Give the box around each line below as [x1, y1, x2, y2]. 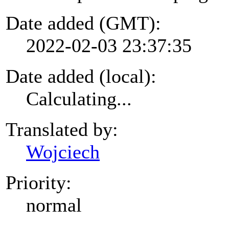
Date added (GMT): [6, 12, 161, 34]
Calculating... [26, 87, 132, 109]
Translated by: [6, 118, 118, 140]
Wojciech [26, 141, 100, 163]
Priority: [6, 171, 72, 193]
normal [26, 194, 82, 216]
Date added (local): [6, 65, 156, 87]
